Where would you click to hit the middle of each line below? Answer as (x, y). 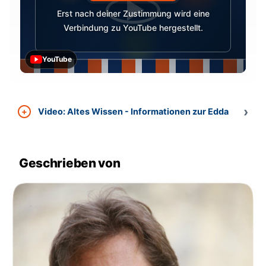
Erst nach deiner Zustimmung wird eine (133, 13)
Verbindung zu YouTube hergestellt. (133, 27)
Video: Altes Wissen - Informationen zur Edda (133, 112)
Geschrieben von (70, 163)
